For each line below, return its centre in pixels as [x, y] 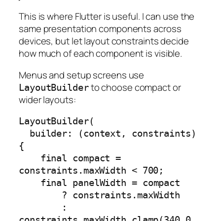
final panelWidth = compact [30, 183]
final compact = [30, 158]
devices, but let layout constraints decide [104, 41]
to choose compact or [135, 87]
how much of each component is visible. [101, 54]
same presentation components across [100, 29]
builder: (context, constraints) [24, 134]
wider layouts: [47, 99]
